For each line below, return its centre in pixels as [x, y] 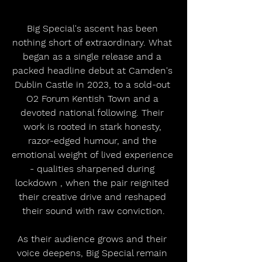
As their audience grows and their [94, 239]
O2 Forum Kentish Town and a [94, 98]
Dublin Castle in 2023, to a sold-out [94, 84]
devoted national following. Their [94, 112]
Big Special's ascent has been [94, 28]
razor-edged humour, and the [94, 140]
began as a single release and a [94, 56]
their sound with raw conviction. [94, 211]
